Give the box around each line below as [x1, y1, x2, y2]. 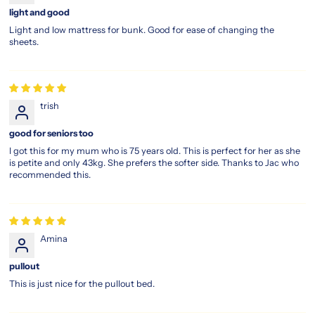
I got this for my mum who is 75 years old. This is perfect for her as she [9, 145, 301, 156]
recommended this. [9, 169, 91, 180]
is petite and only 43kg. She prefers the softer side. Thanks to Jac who [9, 157, 300, 168]
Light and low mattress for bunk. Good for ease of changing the [9, 24, 275, 35]
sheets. [9, 36, 39, 47]
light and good [9, 6, 70, 18]
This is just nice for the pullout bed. [9, 278, 155, 289]
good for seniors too [9, 127, 94, 139]
